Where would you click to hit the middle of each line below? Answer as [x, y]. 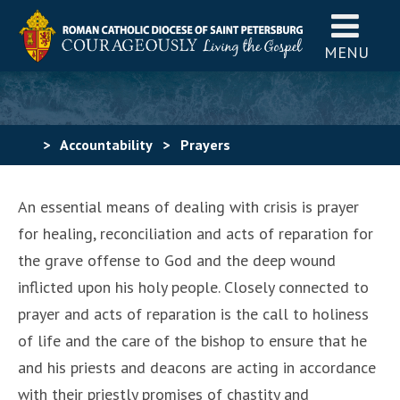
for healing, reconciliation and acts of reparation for [196, 233]
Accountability [106, 145]
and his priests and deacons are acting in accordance [197, 367]
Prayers [205, 145]
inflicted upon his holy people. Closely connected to [193, 287]
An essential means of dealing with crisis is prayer [188, 207]
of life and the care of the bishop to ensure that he [192, 341]
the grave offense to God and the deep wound [177, 260]
